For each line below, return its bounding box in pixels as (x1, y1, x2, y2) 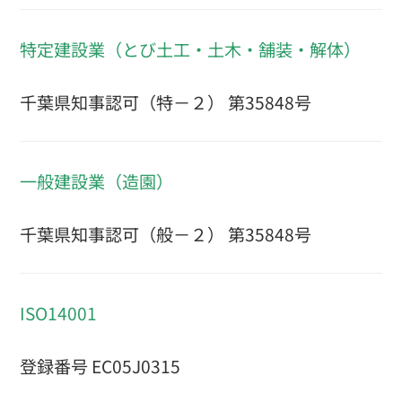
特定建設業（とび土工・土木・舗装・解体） (20, 36, 361, 62)
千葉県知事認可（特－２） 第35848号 (20, 90, 311, 116)
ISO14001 (20, 300, 97, 326)
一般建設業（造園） (20, 168, 173, 194)
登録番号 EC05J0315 (20, 354, 180, 380)
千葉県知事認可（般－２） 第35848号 (20, 222, 311, 248)
